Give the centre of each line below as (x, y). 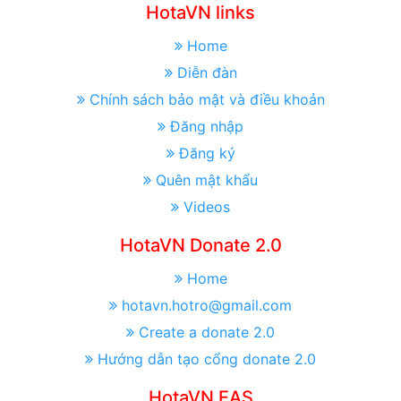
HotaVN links (200, 13)
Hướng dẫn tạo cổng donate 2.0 (207, 359)
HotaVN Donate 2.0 (200, 246)
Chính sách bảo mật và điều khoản (207, 100)
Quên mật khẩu (207, 180)
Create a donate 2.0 (207, 333)
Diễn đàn (207, 73)
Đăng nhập (207, 127)
